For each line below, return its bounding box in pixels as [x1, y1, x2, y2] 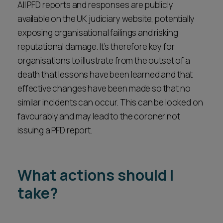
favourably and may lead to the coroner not [17, 111, 180, 122]
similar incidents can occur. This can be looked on [17, 97, 203, 108]
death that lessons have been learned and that [17, 69, 193, 80]
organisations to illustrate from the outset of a [17, 55, 190, 66]
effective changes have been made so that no [17, 83, 191, 94]
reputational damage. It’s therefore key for [17, 41, 175, 52]
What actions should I [17, 165, 174, 185]
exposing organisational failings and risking [17, 27, 178, 38]
